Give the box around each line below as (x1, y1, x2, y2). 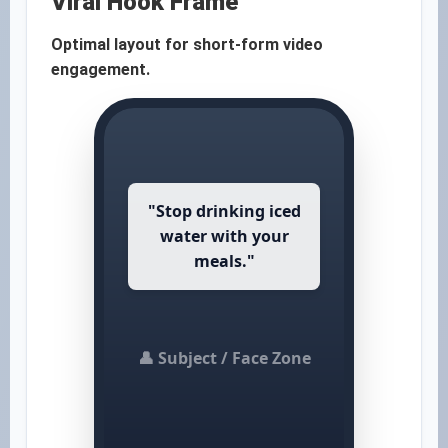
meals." (193, 250, 255, 272)
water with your (159, 225, 289, 247)
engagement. (51, 60, 150, 79)
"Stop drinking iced (147, 200, 301, 222)
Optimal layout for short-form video (51, 35, 323, 54)
